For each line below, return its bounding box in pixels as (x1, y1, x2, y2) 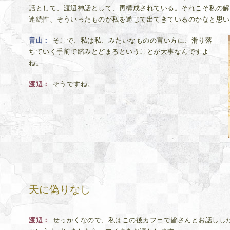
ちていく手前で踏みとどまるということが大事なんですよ (29, 48, 209, 56)
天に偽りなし (29, 181, 90, 197)
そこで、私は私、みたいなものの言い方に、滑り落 (52, 37, 213, 45)
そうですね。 (52, 81, 94, 88)
